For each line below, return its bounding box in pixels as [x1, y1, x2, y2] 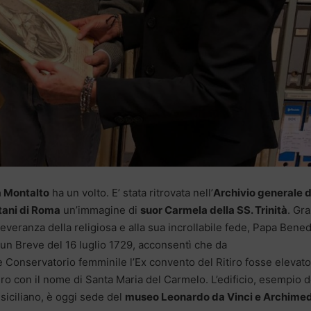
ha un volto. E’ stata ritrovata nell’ [49, 186, 213, 200]
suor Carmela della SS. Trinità [140, 203, 287, 217]
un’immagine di [60, 203, 140, 217]
